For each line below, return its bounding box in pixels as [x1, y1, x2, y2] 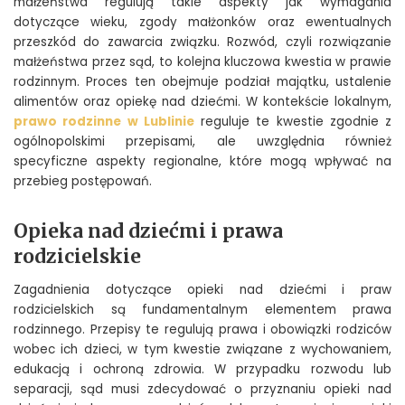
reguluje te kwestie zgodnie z [193, 113, 391, 131]
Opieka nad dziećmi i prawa [14, 219, 283, 244]
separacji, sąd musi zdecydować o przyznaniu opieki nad [14, 380, 391, 398]
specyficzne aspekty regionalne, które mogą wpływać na [14, 153, 391, 171]
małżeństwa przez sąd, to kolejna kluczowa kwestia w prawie [14, 53, 391, 71]
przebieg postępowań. [14, 173, 152, 191]
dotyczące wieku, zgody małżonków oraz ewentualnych [14, 14, 391, 32]
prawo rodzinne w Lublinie [14, 113, 194, 131]
